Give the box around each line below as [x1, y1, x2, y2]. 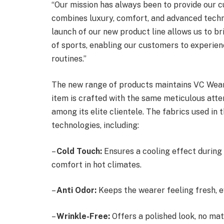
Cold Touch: [56, 146, 102, 156]
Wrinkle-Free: [56, 211, 110, 221]
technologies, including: [51, 120, 139, 130]
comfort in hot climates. [51, 159, 141, 169]
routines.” [51, 54, 86, 64]
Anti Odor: [56, 185, 96, 195]
